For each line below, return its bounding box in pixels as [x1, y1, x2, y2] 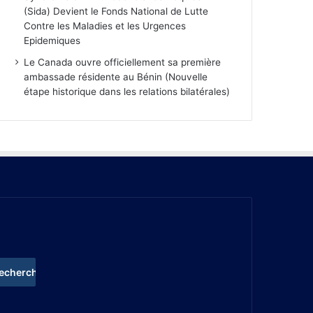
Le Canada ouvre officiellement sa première [24, 57, 221, 68]
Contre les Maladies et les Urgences [24, 20, 187, 32]
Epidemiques [24, 35, 81, 47]
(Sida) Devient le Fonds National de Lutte [24, 6, 209, 17]
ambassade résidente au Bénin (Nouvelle [24, 71, 208, 83]
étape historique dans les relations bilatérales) [24, 86, 231, 98]
